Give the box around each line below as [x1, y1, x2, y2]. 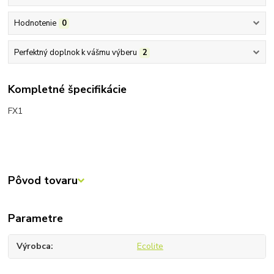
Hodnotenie [13, 18, 56, 29]
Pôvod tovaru [8, 173, 78, 188]
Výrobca [17, 240, 51, 253]
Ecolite [136, 240, 163, 253]
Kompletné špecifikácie [8, 82, 127, 97]
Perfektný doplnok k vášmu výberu [13, 46, 137, 58]
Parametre [8, 211, 64, 226]
